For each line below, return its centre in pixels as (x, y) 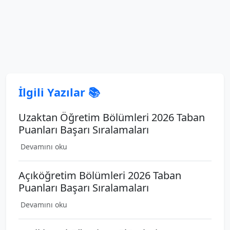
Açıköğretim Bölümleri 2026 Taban (100, 175)
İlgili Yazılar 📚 (59, 92)
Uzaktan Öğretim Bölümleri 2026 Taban (112, 117)
